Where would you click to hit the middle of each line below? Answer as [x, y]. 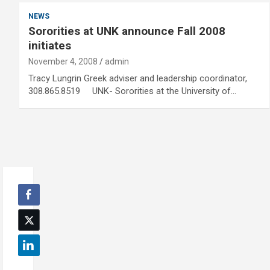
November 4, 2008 [63, 61]
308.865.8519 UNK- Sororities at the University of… [132, 91]
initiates [50, 46]
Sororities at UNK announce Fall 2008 [127, 31]
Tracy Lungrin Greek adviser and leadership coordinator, [138, 78]
